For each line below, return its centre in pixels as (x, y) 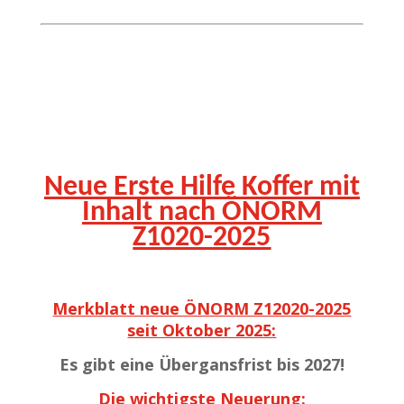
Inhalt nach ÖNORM (202, 213)
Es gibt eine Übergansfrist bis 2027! (202, 365)
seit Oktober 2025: (202, 331)
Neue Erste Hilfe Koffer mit (202, 188)
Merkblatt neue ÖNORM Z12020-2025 (202, 309)
